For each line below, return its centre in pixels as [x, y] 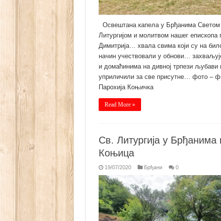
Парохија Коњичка [126, 87]
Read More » [120, 105]
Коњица [116, 153]
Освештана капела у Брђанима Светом [159, 25]
